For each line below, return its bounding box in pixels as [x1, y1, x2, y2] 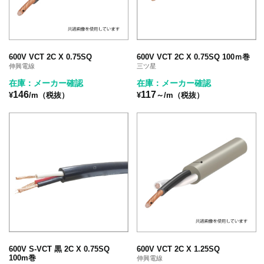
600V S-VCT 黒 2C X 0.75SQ [9, 244, 110, 253]
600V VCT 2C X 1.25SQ [137, 244, 220, 253]
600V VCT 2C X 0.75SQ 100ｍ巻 [137, 52, 250, 61]
